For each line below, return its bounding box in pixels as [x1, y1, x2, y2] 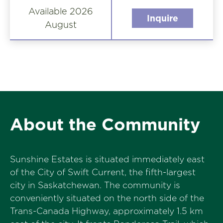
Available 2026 [28, 6, 93, 17]
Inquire [147, 12, 178, 23]
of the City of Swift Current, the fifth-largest [10, 167, 196, 178]
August [44, 19, 77, 30]
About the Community [10, 114, 200, 135]
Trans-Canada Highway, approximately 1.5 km [10, 206, 203, 217]
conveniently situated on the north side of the [10, 193, 204, 204]
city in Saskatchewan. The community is [10, 180, 180, 191]
